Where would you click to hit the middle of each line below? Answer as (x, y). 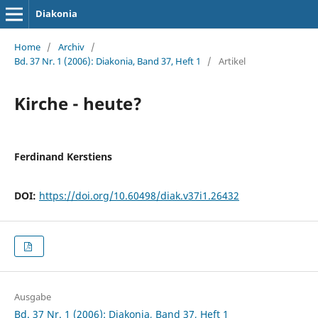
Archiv (71, 46)
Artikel (232, 61)
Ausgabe (32, 297)
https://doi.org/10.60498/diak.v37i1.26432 (139, 195)
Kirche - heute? (78, 103)
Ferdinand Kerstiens (63, 156)
